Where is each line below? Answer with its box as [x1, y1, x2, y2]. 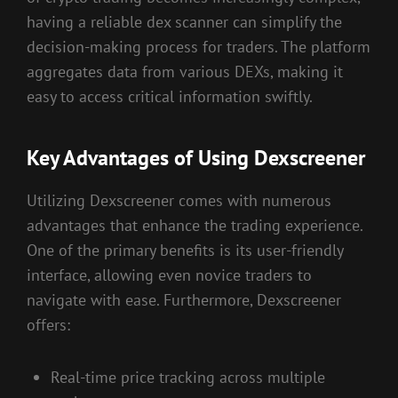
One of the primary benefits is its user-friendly [27, 239, 343, 260]
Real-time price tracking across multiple [51, 367, 325, 388]
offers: [27, 314, 70, 335]
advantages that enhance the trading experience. [27, 214, 362, 235]
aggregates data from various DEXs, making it [27, 60, 343, 82]
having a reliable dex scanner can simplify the [27, 11, 342, 32]
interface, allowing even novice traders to [27, 264, 312, 285]
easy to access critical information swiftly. [27, 85, 313, 107]
